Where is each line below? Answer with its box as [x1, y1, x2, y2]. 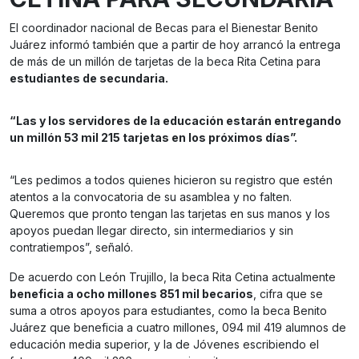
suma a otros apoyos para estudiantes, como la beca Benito [10, 304, 327, 318]
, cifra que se [253, 287, 323, 301]
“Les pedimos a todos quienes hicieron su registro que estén [10, 173, 333, 188]
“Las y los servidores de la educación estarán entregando [10, 114, 341, 128]
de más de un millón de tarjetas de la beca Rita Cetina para [10, 54, 321, 69]
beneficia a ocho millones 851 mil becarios [10, 287, 253, 301]
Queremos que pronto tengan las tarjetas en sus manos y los [10, 207, 330, 221]
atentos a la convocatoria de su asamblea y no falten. [10, 190, 292, 204]
